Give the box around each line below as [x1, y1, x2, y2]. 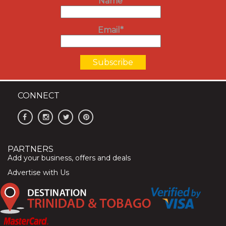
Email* [97, 25, 124, 35]
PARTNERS [8, 144, 53, 154]
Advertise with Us [8, 167, 69, 177]
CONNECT [18, 90, 60, 100]
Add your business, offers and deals [8, 153, 131, 162]
